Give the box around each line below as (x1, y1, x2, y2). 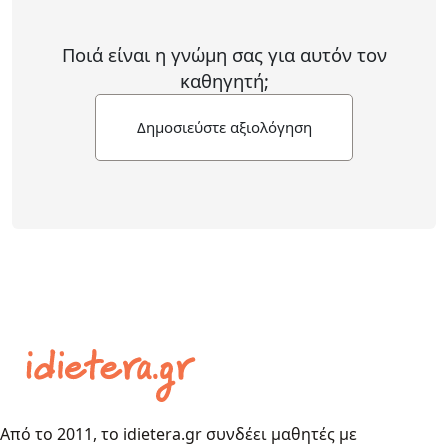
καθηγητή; (179, 67, 269, 93)
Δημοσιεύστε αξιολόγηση (136, 116, 312, 137)
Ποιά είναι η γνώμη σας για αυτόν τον (61, 41, 387, 67)
